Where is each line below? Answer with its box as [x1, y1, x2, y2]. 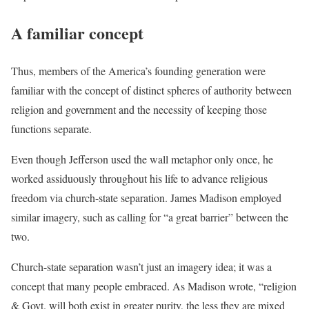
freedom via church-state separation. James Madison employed [11, 190, 281, 206]
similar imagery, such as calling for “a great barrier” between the [11, 210, 288, 225]
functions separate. [11, 121, 92, 137]
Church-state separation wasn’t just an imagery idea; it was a [11, 259, 272, 275]
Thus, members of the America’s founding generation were [11, 63, 266, 79]
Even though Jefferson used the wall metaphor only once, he [11, 152, 273, 167]
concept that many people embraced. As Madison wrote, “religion [11, 279, 297, 294]
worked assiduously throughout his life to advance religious [11, 171, 268, 186]
